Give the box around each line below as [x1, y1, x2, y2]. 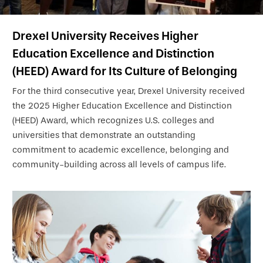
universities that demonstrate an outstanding [12, 130, 195, 140]
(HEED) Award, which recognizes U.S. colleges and [12, 115, 214, 126]
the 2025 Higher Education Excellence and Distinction [12, 100, 232, 111]
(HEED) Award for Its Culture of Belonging [12, 64, 237, 78]
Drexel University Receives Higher [12, 29, 198, 43]
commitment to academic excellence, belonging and [12, 144, 229, 155]
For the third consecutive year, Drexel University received [12, 86, 245, 96]
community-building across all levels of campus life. [12, 159, 226, 170]
